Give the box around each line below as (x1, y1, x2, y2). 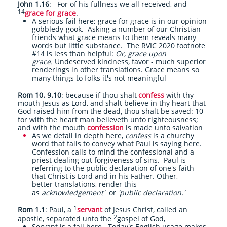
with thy (164, 90, 194, 100)
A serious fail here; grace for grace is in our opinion (32, 16, 207, 26)
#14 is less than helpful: (32, 49, 116, 58)
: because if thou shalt (61, 90, 137, 100)
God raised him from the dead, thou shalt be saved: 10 (18, 106, 203, 116)
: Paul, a (45, 205, 73, 214)
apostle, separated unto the (18, 214, 113, 223)
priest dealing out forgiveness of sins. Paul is (32, 155, 186, 165)
